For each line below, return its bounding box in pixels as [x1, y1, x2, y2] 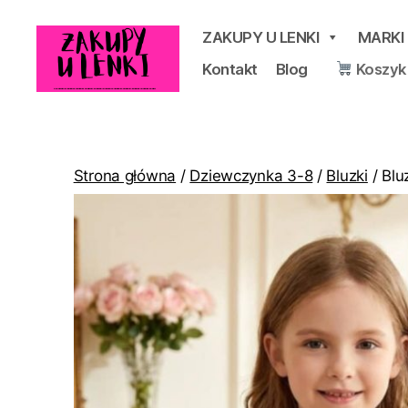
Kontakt [202, 59, 258, 78]
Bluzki [326, 166, 368, 185]
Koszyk [352, 59, 406, 78]
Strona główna [73, 166, 177, 185]
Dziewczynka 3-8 [189, 166, 313, 185]
